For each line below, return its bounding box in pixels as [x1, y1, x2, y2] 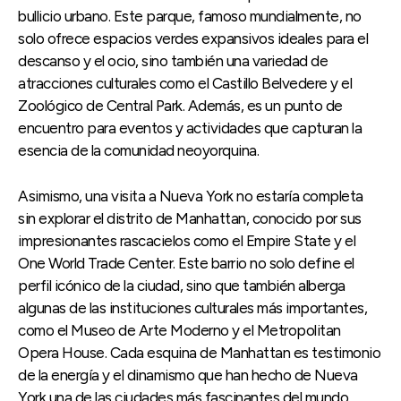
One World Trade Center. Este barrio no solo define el [18, 253, 354, 272]
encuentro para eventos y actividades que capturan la [18, 118, 362, 137]
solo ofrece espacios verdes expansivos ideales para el [18, 29, 368, 47]
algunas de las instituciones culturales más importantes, [18, 298, 367, 317]
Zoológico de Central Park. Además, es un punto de [18, 96, 343, 115]
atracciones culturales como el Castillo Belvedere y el [18, 73, 352, 92]
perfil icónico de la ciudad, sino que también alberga [18, 276, 346, 294]
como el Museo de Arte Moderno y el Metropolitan [18, 320, 341, 339]
